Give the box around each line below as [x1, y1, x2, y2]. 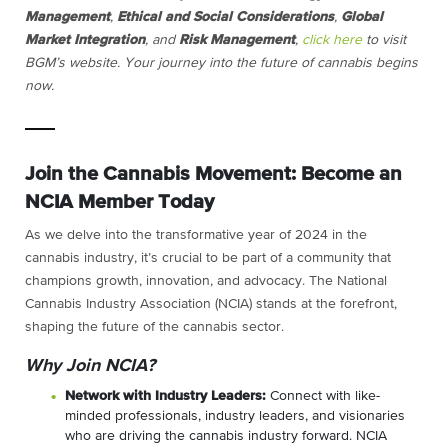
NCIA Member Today [25, 192, 214, 213]
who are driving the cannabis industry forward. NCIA [65, 429, 387, 444]
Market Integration [25, 33, 145, 48]
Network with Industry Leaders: [65, 389, 266, 404]
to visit [362, 33, 406, 48]
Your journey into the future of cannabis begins [120, 56, 418, 71]
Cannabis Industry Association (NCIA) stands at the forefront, [25, 297, 397, 312]
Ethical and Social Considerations [117, 10, 334, 25]
